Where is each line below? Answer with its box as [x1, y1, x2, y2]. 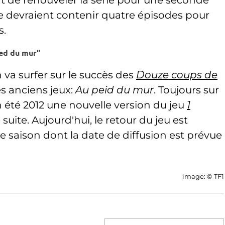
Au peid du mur [75, 84, 154, 96]
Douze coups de [136, 69, 217, 81]
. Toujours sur [154, 84, 219, 96]
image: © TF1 [182, 172, 224, 180]
